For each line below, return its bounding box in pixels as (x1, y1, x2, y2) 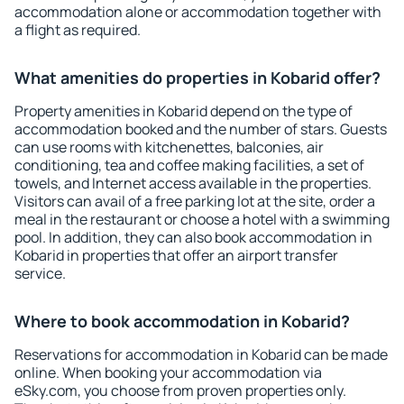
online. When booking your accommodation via (14, 363, 322, 382)
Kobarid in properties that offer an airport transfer (14, 245, 338, 265)
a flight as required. (14, 20, 141, 40)
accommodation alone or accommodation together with (14, 2, 381, 22)
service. (14, 263, 66, 283)
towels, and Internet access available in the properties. (14, 173, 372, 193)
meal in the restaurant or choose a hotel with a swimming (14, 209, 390, 229)
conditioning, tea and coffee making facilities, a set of (14, 155, 364, 175)
